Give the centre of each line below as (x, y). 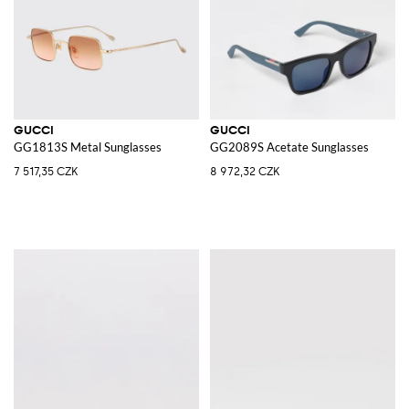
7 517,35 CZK (46, 171)
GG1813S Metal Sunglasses (88, 147)
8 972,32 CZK (245, 171)
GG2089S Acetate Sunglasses (289, 147)
